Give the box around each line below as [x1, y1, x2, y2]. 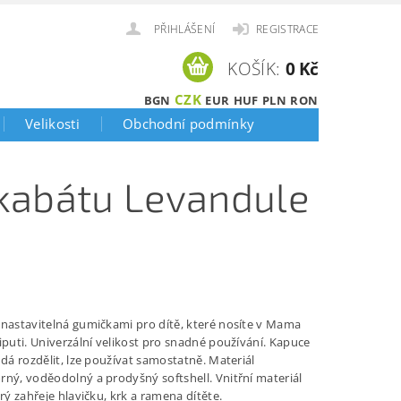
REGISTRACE [255, 21, 320, 37]
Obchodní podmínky [122, 115, 255, 132]
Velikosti [25, 115, 80, 132]
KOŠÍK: [227, 56, 281, 81]
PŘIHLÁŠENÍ [154, 21, 216, 37]
